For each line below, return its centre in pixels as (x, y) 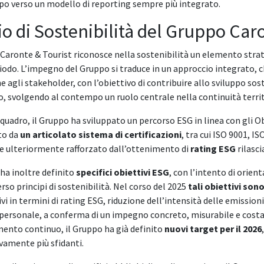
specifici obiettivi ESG (123, 172)
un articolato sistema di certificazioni (101, 134)
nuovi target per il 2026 (212, 228)
